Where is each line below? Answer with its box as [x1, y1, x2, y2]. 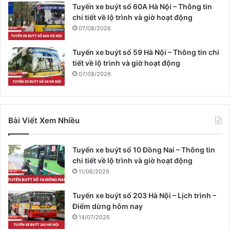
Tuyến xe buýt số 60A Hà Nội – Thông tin [72, 2, 212, 11]
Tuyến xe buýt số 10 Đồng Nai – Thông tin [72, 145, 215, 155]
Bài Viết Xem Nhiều [8, 116, 80, 126]
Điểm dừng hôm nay [72, 202, 143, 211]
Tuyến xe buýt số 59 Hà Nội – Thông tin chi [72, 48, 219, 57]
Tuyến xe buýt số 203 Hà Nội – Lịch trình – [72, 191, 216, 200]
